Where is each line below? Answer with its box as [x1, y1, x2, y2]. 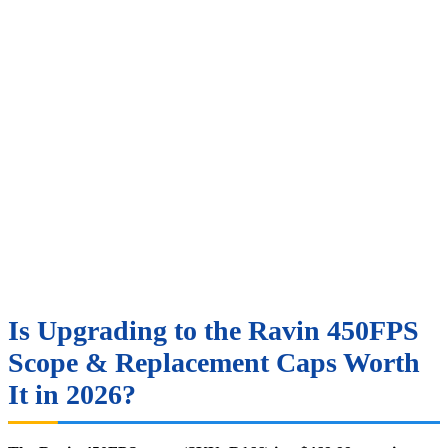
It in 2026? [8, 378, 136, 410]
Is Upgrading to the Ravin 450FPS [8, 314, 419, 346]
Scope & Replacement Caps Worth [8, 346, 420, 378]
